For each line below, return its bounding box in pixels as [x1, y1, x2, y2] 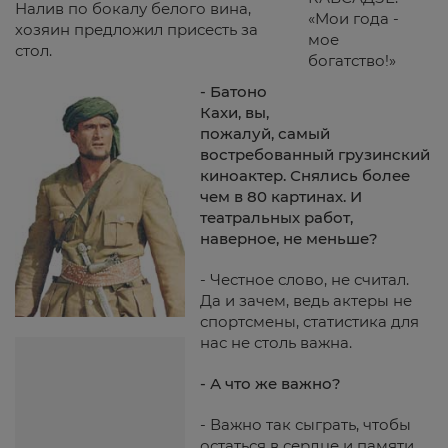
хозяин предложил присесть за [15, 20, 258, 39]
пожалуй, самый [200, 124, 330, 143]
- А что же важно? [200, 374, 341, 393]
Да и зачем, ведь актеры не [200, 291, 412, 310]
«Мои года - [308, 9, 399, 28]
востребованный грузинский [200, 145, 430, 164]
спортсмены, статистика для [200, 312, 419, 331]
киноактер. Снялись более [200, 166, 410, 185]
